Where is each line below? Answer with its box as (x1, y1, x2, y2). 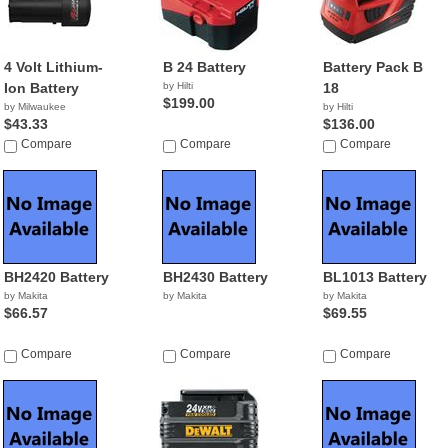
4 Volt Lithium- (4, 59, 103, 75)
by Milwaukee (4, 101, 66, 112)
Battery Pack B (322, 59, 423, 75)
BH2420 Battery (4, 269, 109, 285)
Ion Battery (4, 80, 79, 96)
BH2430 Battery (163, 269, 269, 285)
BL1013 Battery (322, 269, 427, 285)
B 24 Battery (163, 59, 247, 75)
